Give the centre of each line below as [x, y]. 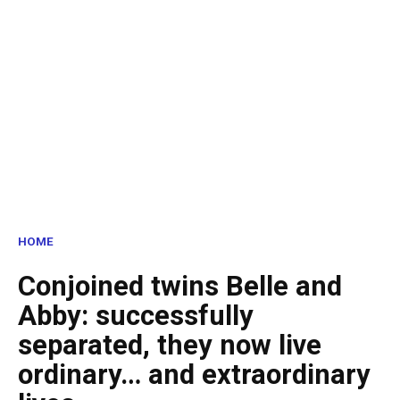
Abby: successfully [136, 316]
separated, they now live [170, 346]
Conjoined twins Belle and [180, 287]
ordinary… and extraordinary [194, 375]
